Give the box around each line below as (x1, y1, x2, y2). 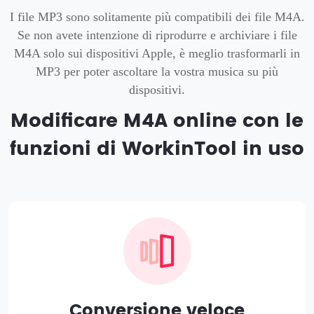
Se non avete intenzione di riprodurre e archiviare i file (17, 27, 297, 42)
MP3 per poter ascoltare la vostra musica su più (36, 64, 278, 78)
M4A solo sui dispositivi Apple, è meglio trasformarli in (14, 46, 300, 60)
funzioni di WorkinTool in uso (10, 133, 304, 165)
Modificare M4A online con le (11, 105, 303, 137)
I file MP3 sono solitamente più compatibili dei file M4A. (9, 9, 305, 24)
